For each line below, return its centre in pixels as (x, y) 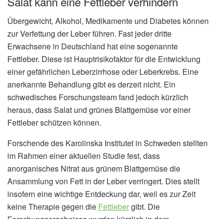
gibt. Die (144, 206)
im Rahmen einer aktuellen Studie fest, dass (84, 155)
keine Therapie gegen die (53, 206)
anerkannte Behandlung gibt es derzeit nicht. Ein (91, 84)
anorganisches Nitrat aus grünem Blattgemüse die (94, 168)
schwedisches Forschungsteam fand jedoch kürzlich (98, 97)
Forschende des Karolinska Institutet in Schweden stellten (108, 143)
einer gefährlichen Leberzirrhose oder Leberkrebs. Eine (103, 71)
